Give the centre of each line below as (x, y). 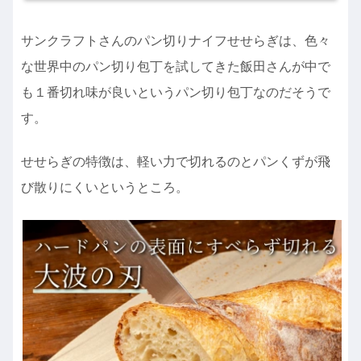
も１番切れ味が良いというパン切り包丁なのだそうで (176, 92)
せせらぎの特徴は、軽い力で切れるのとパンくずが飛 (176, 162)
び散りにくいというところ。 (105, 188)
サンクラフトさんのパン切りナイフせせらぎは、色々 (176, 40)
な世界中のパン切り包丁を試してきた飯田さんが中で (176, 66)
